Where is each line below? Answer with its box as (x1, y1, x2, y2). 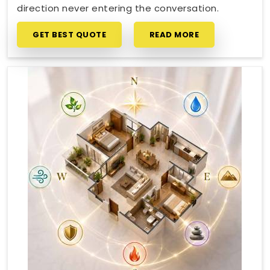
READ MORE (149, 29, 199, 40)
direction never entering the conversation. (17, 2, 219, 14)
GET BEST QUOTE (33, 29, 106, 40)
